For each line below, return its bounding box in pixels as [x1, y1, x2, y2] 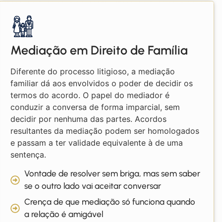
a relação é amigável [24, 209, 104, 220]
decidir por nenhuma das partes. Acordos [10, 113, 166, 124]
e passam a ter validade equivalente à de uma [10, 137, 183, 148]
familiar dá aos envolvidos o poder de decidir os [10, 78, 193, 88]
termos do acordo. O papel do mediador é [10, 90, 169, 100]
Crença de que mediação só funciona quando [24, 197, 196, 207]
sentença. [10, 149, 46, 160]
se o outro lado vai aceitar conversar [24, 181, 162, 191]
